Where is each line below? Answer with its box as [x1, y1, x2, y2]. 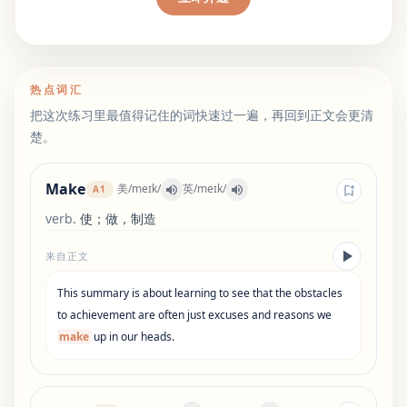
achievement [70, 306, 135, 323]
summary [81, 284, 129, 301]
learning [174, 284, 216, 301]
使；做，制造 [80, 209, 156, 227]
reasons [273, 306, 314, 323]
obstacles [294, 284, 342, 301]
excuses [208, 306, 249, 323]
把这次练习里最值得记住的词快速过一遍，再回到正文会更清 [30, 106, 373, 124]
